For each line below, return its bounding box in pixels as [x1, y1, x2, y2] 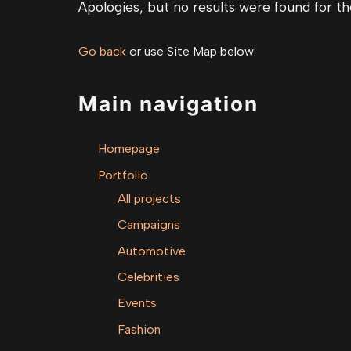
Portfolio [98, 167, 148, 183]
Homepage [98, 141, 160, 157]
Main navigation [78, 92, 259, 117]
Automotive [118, 243, 186, 259]
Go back [78, 43, 126, 59]
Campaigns [118, 217, 180, 233]
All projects [118, 190, 181, 206]
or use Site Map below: [126, 43, 256, 59]
